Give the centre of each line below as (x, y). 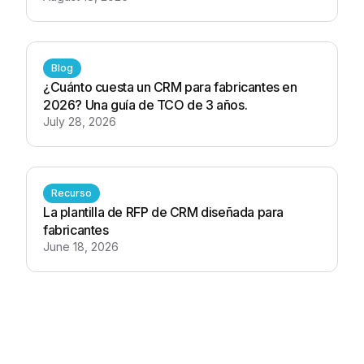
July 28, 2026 (80, 121)
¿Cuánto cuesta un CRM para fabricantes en (170, 87)
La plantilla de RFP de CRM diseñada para (163, 212)
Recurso (71, 193)
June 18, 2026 (81, 246)
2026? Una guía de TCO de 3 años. (145, 104)
